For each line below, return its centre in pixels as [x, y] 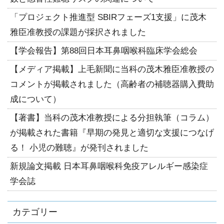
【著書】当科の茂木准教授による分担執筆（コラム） [112, 118]
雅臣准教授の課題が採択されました [78, 32]
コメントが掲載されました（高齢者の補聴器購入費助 [112, 84]
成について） [35, 99]
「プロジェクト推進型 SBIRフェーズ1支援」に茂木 [108, 17]
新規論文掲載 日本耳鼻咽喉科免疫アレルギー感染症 [109, 166]
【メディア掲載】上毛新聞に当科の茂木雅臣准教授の [112, 69]
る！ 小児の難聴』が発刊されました [79, 148]
